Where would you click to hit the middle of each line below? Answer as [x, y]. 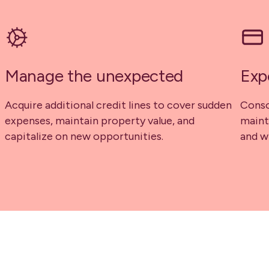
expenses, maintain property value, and [100, 121]
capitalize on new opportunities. [84, 137]
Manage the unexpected [94, 76]
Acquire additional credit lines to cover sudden [118, 105]
